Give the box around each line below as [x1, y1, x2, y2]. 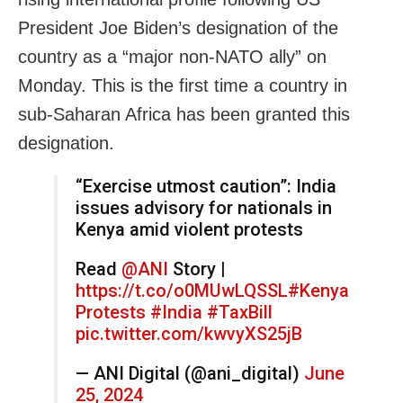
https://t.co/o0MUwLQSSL [76, 279, 288, 301]
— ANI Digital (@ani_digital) [76, 362, 304, 384]
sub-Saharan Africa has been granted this [18, 103, 350, 124]
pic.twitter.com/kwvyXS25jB [76, 322, 302, 345]
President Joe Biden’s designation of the [18, 17, 338, 38]
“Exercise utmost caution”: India [76, 175, 336, 197]
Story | [168, 257, 226, 280]
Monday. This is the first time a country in [18, 75, 347, 95]
